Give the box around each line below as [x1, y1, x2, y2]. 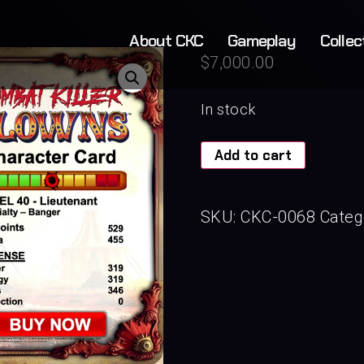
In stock [200, 101, 256, 118]
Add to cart [214, 146, 292, 164]
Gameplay [227, 30, 296, 51]
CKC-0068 [240, 207, 316, 227]
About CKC [129, 30, 204, 51]
